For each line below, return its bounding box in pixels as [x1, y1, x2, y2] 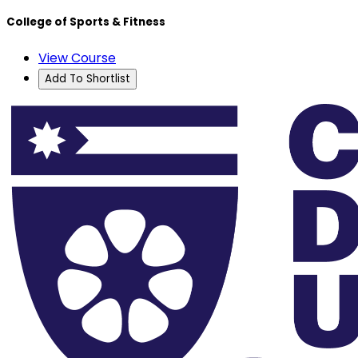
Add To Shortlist [45, 71, 130, 87]
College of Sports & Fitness [6, 14, 165, 30]
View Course [38, 49, 116, 68]
